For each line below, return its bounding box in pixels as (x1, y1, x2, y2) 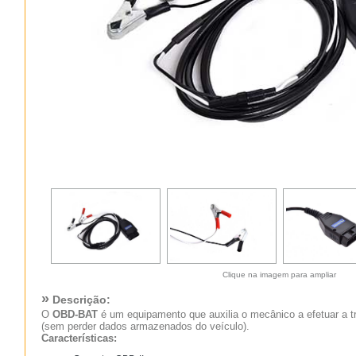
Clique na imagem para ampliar (222, 270, 336, 279)
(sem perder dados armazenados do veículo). (41, 320, 250, 332)
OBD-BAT (52, 308, 98, 320)
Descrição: (48, 293, 110, 306)
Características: (41, 332, 117, 344)
